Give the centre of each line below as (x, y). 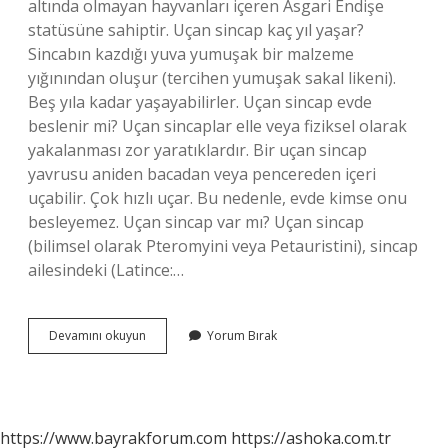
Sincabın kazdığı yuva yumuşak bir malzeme (191, 54)
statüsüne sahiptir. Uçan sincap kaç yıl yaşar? (196, 30)
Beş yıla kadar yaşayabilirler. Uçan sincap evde (200, 102)
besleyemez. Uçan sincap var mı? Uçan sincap (196, 222)
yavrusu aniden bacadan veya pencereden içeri (202, 174)
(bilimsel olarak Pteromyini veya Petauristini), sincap (223, 246)
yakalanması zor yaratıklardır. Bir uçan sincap (197, 150)
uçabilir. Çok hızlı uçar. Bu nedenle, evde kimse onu (217, 198)
